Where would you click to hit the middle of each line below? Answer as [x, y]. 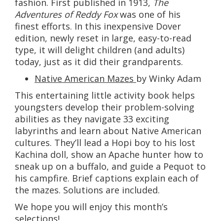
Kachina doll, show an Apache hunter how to [109, 155]
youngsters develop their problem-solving [105, 107]
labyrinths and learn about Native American [108, 131]
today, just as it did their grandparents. [99, 62]
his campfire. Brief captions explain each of [107, 178]
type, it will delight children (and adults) [100, 50]
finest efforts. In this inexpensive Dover [98, 26]
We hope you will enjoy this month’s [91, 207]
